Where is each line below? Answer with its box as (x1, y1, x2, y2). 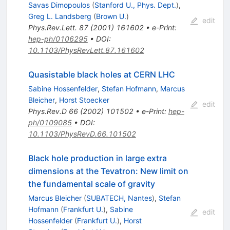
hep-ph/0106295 (28, 34, 88, 44)
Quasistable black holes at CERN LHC (28, 69, 175, 80)
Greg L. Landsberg (28, 12, 91, 21)
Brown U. (95, 12, 126, 21)
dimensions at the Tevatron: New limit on (28, 166, 188, 177)
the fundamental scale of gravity (28, 179, 155, 189)
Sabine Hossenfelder (28, 84, 98, 93)
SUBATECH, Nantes (86, 194, 152, 203)
